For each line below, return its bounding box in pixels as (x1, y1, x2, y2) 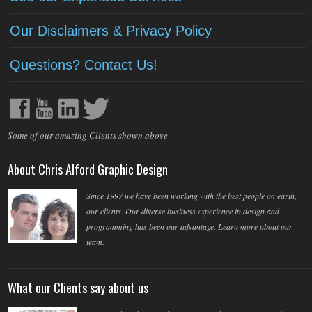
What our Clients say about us (8, 279, 148, 297)
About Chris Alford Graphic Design (8, 160, 168, 179)
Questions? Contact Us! (10, 57, 157, 73)
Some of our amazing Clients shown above (8, 129, 168, 142)
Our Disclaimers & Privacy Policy (10, 23, 212, 39)
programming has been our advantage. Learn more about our (86, 221, 292, 233)
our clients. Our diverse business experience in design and (86, 205, 279, 217)
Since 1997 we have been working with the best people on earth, (86, 190, 297, 202)
